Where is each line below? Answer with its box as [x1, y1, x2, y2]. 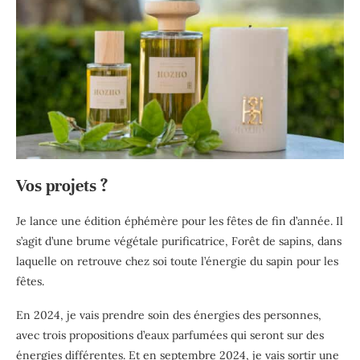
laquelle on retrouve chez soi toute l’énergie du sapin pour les [16, 253, 338, 268]
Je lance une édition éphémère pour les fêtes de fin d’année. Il [16, 213, 343, 228]
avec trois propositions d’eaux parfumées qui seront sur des [16, 327, 324, 342]
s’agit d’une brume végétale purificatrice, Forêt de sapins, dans [16, 233, 342, 248]
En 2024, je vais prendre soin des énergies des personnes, [16, 307, 321, 322]
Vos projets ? [16, 175, 108, 196]
